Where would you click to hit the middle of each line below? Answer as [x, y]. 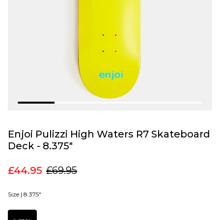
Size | [15, 194]
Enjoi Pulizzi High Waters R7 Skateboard [109, 134]
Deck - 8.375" [40, 146]
